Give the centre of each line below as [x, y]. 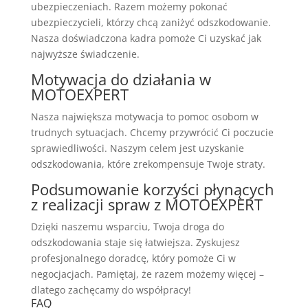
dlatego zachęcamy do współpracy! [111, 289]
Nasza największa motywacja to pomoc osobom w [144, 116]
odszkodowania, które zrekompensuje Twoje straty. [148, 164]
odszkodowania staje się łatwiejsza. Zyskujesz [135, 242]
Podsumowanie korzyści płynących [152, 189]
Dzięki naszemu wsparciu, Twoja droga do [127, 226]
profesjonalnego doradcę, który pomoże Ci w [133, 258]
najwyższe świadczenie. [85, 54]
